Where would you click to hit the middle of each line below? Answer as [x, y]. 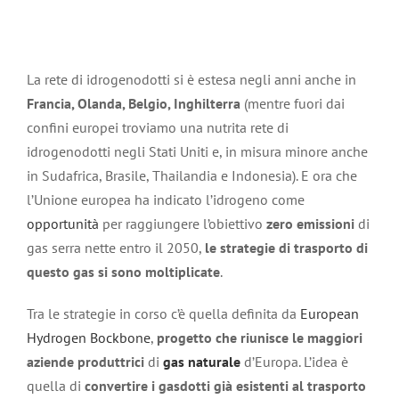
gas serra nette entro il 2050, [116, 248]
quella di [56, 386]
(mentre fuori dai [294, 104]
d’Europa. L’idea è [294, 362]
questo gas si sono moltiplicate [123, 272]
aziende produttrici [85, 362]
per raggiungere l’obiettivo [183, 224]
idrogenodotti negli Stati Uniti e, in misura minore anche [197, 152]
